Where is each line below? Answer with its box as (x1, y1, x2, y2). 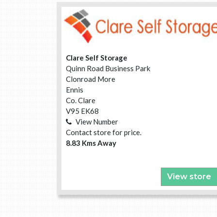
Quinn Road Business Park (66, 64, 150, 73)
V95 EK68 (66, 107, 99, 116)
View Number (76, 117, 118, 126)
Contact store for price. (66, 128, 141, 137)
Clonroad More (66, 75, 115, 84)
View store (167, 171, 211, 181)
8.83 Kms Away (66, 139, 116, 148)
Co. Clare (66, 96, 95, 105)
